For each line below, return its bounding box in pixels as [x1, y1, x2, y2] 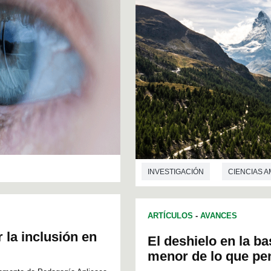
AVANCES [200, 211, 237, 220]
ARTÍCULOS [148, 211, 193, 220]
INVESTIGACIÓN [148, 167, 204, 176]
